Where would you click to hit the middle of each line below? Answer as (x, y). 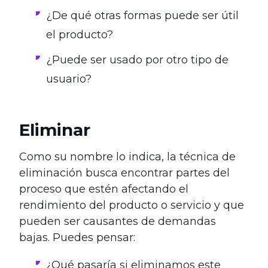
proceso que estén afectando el (104, 189)
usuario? (69, 79)
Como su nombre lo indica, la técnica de (127, 157)
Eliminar (55, 130)
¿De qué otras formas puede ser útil (142, 16)
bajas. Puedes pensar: (77, 238)
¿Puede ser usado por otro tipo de (137, 60)
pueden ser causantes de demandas (118, 222)
